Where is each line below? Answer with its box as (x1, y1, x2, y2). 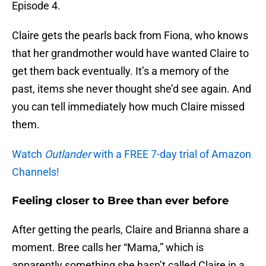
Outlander (45, 148, 91, 161)
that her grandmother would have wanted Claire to (12, 47, 249, 60)
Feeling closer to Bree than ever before (12, 194, 229, 208)
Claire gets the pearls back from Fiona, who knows (12, 29, 248, 42)
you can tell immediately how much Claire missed (12, 100, 245, 113)
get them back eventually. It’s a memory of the (12, 65, 229, 78)
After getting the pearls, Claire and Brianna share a (12, 223, 249, 236)
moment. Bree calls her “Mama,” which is (12, 241, 204, 254)
